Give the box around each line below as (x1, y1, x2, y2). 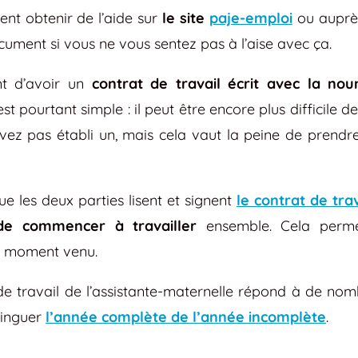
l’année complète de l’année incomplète (46, 307, 326, 326)
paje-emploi (209, 8, 292, 27)
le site (162, 8, 209, 27)
